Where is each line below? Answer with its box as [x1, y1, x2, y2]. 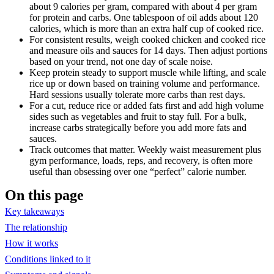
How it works [5, 237, 58, 248]
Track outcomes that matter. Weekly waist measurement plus [29, 144, 261, 155]
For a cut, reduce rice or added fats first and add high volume [29, 100, 264, 111]
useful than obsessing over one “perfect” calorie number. [29, 166, 246, 177]
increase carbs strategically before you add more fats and [29, 122, 246, 133]
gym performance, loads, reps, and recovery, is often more [29, 155, 253, 166]
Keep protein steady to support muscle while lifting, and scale [29, 67, 266, 78]
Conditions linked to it [5, 253, 91, 264]
